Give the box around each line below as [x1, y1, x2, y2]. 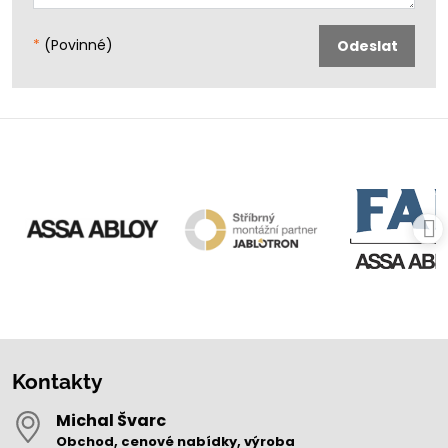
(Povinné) [40, 35, 113, 56]
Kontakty [12, 368, 103, 394]
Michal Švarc [56, 408, 166, 432]
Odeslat [336, 35, 398, 56]
